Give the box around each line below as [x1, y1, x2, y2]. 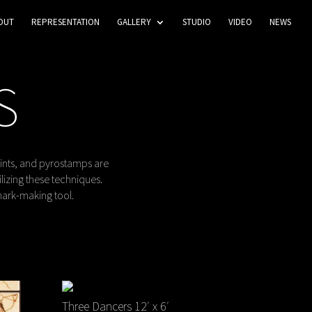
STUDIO [182, 16, 211, 28]
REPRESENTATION [31, 16, 100, 28]
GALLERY [117, 16, 151, 28]
